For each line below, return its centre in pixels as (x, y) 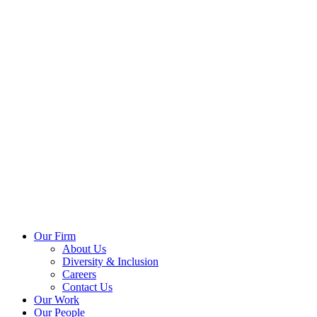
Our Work (57, 300)
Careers (79, 274)
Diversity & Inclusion (110, 261)
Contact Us (87, 287)
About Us (84, 249)
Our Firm (55, 236)
